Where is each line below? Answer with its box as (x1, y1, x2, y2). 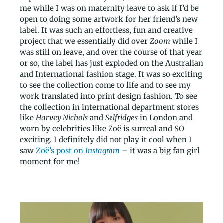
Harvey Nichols (36, 113, 88, 123)
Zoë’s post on (36, 146, 85, 156)
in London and (138, 113, 193, 123)
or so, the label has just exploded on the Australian (20, 58, 203, 68)
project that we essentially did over (20, 36, 150, 46)
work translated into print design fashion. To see (20, 91, 197, 101)
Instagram (85, 146, 120, 156)
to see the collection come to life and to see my (20, 80, 191, 90)
